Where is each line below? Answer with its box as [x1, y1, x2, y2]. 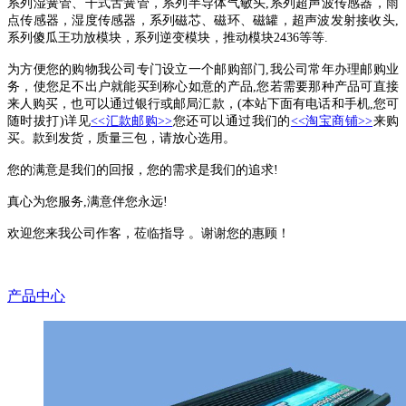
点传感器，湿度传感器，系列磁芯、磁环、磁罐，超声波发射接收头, [7, 13, 399, 27]
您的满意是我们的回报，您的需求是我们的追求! [7, 162, 278, 177]
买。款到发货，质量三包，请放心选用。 [7, 130, 236, 145]
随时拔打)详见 [7, 113, 92, 128]
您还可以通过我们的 [172, 113, 291, 128]
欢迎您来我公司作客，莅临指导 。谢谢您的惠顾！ [7, 226, 290, 240]
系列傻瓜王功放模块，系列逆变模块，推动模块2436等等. [7, 30, 328, 44]
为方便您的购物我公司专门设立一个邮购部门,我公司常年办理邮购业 [7, 62, 399, 76]
